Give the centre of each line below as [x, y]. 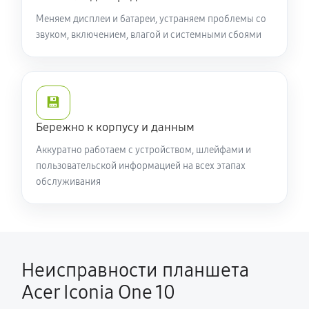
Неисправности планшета [135, 270]
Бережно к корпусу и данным [115, 127]
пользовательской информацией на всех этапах [141, 166]
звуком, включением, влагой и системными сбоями [149, 35]
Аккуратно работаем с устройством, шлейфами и [143, 150]
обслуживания [68, 182]
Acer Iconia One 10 [98, 292]
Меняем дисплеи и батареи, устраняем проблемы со [151, 19]
